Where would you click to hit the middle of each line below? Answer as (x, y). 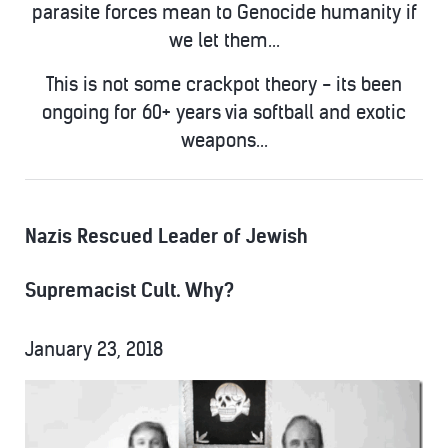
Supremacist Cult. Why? (129, 290)
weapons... (224, 140)
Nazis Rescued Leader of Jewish (166, 236)
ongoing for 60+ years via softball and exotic (224, 112)
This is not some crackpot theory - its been (224, 84)
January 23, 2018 (94, 349)
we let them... (224, 40)
